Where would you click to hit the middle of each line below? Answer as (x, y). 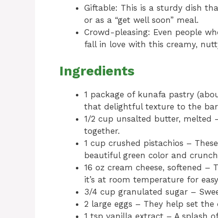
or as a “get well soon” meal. (141, 20)
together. (102, 131)
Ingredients (97, 71)
